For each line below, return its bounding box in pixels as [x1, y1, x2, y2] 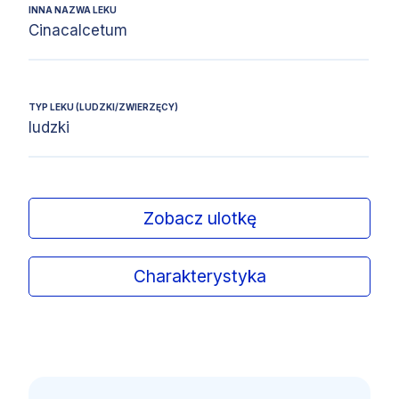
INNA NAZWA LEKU [28, 4, 117, 16]
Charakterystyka [133, 265, 266, 288]
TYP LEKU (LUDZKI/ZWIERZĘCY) [28, 102, 178, 113]
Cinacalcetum [28, 21, 127, 40]
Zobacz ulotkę [142, 207, 256, 229]
